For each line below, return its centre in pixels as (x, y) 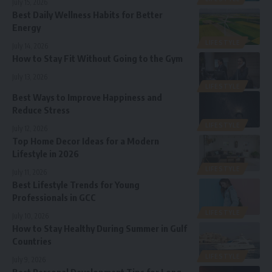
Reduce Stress (41, 110)
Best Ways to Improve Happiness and (87, 97)
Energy (26, 27)
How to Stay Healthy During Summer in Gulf (100, 228)
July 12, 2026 (30, 128)
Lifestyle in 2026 (46, 153)
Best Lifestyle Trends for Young (76, 184)
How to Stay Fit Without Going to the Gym (97, 58)
